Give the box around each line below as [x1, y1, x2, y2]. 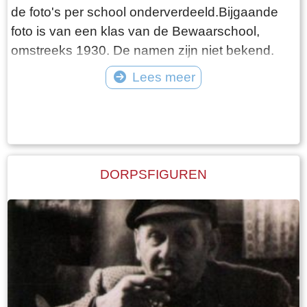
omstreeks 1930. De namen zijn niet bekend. [11, 42, 274, 58]
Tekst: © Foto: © [124, 93, 183, 101]
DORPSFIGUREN [100, 167, 207, 182]
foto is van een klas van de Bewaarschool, [11, 23, 260, 38]
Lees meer [132, 69, 195, 84]
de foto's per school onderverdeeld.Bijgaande [11, 4, 278, 19]
